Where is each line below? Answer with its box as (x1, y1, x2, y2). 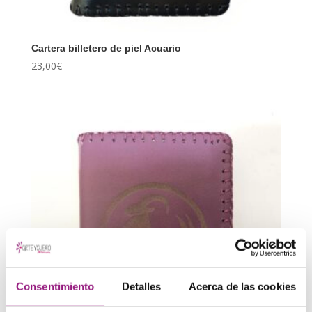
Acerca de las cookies (188, 280, 296, 292)
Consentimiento (16, 280, 95, 292)
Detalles (121, 280, 162, 292)
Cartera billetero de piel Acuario (31, 42, 181, 54)
